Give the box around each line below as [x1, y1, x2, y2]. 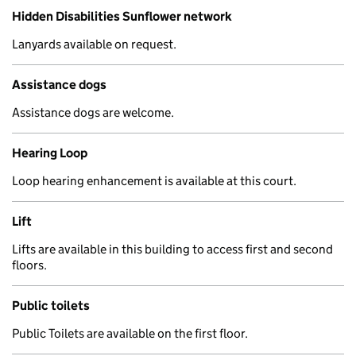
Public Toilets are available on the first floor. [12, 326, 248, 341]
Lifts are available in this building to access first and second [12, 242, 333, 257]
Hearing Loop [12, 145, 87, 161]
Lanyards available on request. [12, 37, 176, 52]
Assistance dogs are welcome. [12, 105, 174, 120]
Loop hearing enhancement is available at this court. [12, 173, 296, 188]
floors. [12, 257, 47, 273]
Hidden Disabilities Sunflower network [12, 9, 232, 24]
